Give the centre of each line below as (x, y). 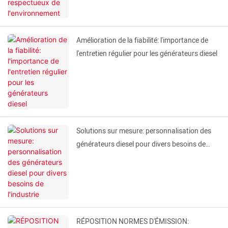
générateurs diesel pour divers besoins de (141, 145)
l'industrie (91, 158)
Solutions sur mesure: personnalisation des (144, 131)
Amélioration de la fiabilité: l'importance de (142, 41)
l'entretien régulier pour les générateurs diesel (147, 54)
